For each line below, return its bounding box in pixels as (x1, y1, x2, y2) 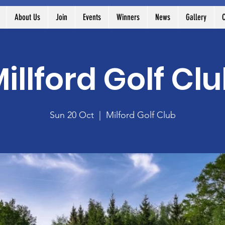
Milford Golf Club (105, 109, 176, 121)
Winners (116, 12, 140, 22)
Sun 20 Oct (49, 109, 94, 121)
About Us (14, 12, 40, 22)
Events (82, 12, 101, 22)
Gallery (185, 12, 206, 22)
